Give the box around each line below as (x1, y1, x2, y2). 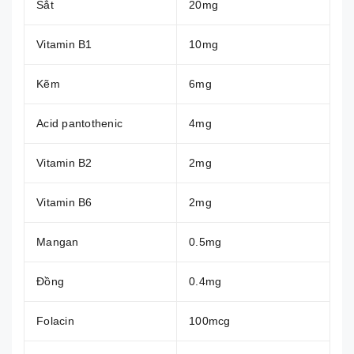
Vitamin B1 (36, 37, 92, 51)
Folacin (36, 314, 74, 327)
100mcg (189, 314, 231, 327)
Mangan (36, 235, 79, 248)
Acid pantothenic (36, 116, 122, 130)
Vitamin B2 (36, 156, 92, 169)
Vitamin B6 (36, 195, 92, 209)
